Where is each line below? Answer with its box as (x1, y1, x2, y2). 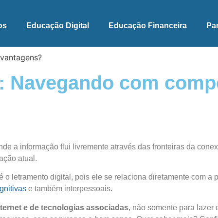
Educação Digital (26, 21, 90, 30)
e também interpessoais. (26, 184, 114, 193)
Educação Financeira (109, 21, 187, 30)
